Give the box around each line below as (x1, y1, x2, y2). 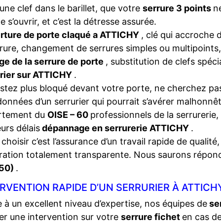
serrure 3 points (143, 3, 213, 13)
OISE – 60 (47, 110, 90, 120)
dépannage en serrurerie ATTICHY (40, 123, 191, 133)
